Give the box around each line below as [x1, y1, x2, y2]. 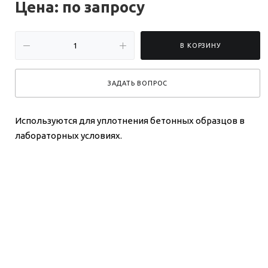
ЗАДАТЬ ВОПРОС [107, 80, 168, 87]
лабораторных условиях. [15, 130, 124, 141]
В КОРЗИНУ [180, 42, 221, 50]
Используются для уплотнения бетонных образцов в [15, 115, 245, 126]
